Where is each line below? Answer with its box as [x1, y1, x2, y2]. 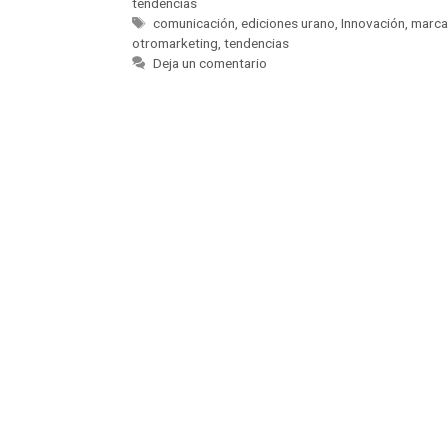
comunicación [153, 14, 236, 31]
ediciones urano [241, 14, 336, 31]
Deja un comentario [153, 54, 268, 71]
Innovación [341, 14, 406, 31]
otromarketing [132, 34, 218, 51]
